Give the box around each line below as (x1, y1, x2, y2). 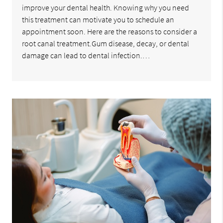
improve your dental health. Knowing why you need (22, 2, 190, 13)
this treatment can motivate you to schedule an (22, 14, 175, 25)
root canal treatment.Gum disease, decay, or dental (22, 38, 190, 49)
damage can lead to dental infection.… (22, 50, 150, 61)
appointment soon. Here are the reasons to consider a (22, 26, 198, 37)
